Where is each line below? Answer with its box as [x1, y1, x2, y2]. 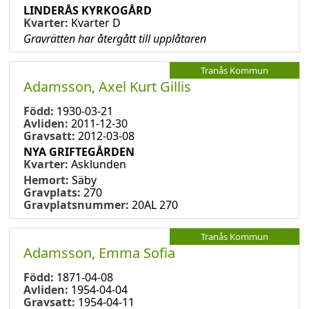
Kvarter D [71, 14, 121, 30]
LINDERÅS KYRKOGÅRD [23, 2, 152, 18]
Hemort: [23, 172, 72, 188]
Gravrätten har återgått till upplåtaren [23, 30, 206, 46]
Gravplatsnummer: [23, 197, 129, 212]
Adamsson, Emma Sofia [23, 243, 175, 262]
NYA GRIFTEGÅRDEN [23, 143, 134, 159]
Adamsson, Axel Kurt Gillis [23, 77, 191, 96]
